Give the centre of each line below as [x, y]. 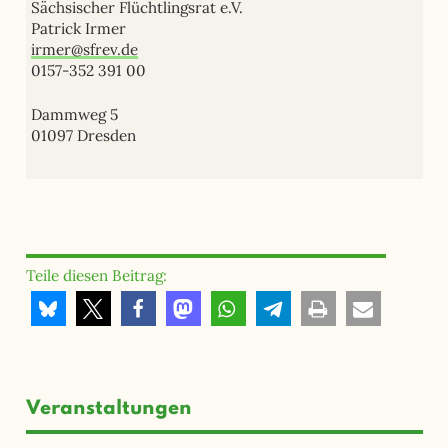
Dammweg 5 [74, 115]
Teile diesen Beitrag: [96, 276]
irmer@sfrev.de [84, 50]
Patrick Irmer [78, 29]
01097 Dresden [83, 136]
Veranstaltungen [108, 408]
